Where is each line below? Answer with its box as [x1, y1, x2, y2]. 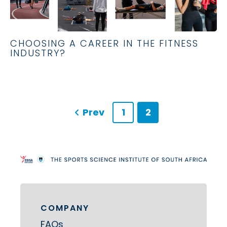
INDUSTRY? [10, 46, 66, 59]
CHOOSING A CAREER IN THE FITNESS [10, 36, 199, 50]
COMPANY [41, 202, 89, 214]
